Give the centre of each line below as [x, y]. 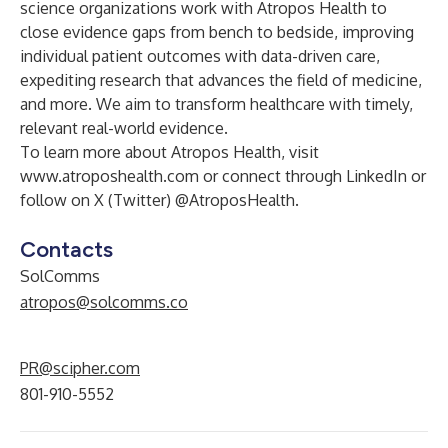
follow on [57, 200]
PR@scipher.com [80, 368]
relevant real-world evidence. [124, 128]
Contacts [66, 249]
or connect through [272, 176]
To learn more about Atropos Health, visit [169, 152]
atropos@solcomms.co [104, 302]
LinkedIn [378, 176]
